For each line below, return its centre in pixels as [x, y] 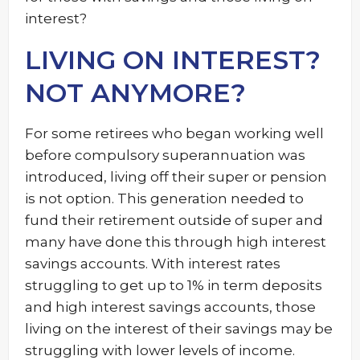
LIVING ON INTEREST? [173, 60]
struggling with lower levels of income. [160, 350]
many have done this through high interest [176, 242]
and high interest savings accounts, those [170, 307]
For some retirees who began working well [174, 133]
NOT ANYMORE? [135, 93]
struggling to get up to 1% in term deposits [174, 285]
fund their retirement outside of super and [174, 220]
